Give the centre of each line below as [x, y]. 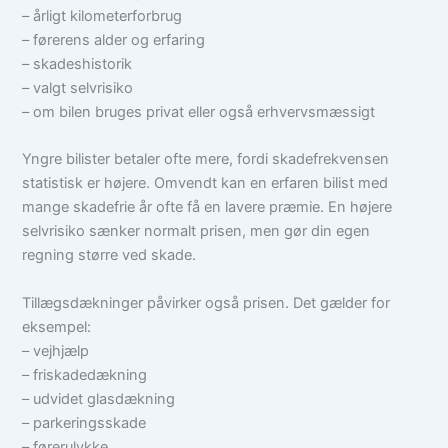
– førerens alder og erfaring [114, 40]
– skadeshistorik [77, 64]
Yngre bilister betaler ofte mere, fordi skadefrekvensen [206, 159]
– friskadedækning [85, 374]
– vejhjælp [56, 350]
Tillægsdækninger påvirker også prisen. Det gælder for [206, 302]
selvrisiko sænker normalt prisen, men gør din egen [196, 231]
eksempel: [57, 326]
